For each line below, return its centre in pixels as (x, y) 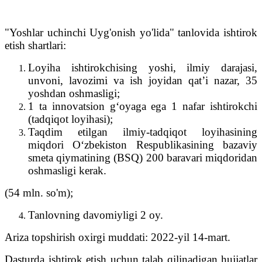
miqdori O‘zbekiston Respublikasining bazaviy (143, 144)
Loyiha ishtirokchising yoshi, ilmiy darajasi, (143, 67)
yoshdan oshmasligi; (74, 93)
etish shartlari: (35, 45)
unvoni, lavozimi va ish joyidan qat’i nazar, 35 (143, 80)
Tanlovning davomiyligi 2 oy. (96, 215)
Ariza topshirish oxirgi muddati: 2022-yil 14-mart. (118, 237)
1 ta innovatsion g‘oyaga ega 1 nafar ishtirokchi (143, 106)
